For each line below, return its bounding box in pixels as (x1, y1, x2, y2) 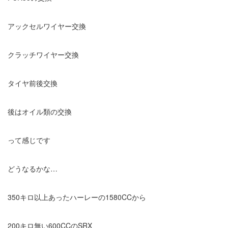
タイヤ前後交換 (8, 77, 58, 88)
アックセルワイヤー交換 (8, 20, 86, 31)
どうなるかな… (8, 163, 58, 174)
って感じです (8, 134, 50, 145)
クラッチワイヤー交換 (8, 49, 79, 60)
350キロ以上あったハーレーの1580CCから (8, 191, 146, 202)
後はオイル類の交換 (8, 106, 72, 117)
